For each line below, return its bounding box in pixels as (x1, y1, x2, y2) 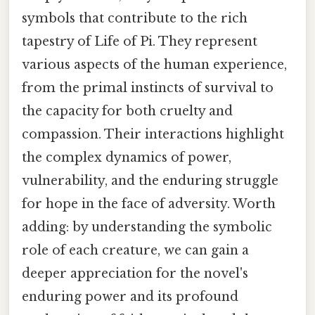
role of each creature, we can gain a (22, 242, 249, 258)
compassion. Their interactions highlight (22, 126, 284, 142)
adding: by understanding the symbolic (22, 219, 272, 235)
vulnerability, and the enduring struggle (22, 172, 278, 188)
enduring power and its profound (22, 288, 238, 304)
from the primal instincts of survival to (22, 79, 274, 96)
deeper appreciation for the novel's (22, 265, 248, 281)
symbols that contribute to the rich (22, 10, 247, 26)
